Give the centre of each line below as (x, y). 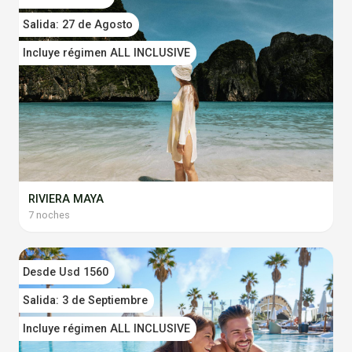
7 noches (49, 214)
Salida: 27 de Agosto (78, 25)
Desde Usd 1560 (66, 272)
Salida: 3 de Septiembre (85, 300)
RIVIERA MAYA (66, 199)
